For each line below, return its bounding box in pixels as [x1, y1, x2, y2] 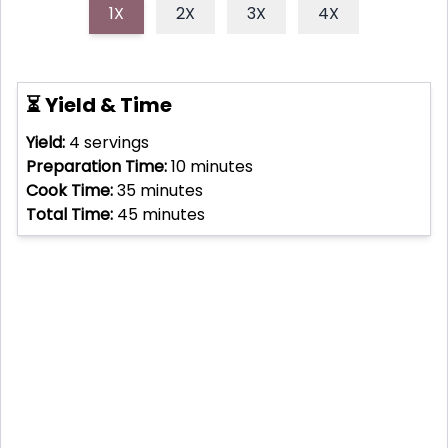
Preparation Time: [26, 154, 167, 178]
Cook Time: [26, 178, 113, 202]
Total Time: [26, 202, 113, 226]
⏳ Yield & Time [26, 90, 172, 119]
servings [80, 130, 149, 154]
